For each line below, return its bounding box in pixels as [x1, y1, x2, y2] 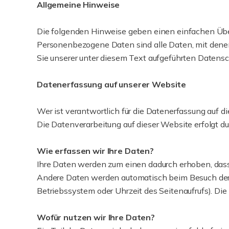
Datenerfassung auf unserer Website [37, 79, 187, 89]
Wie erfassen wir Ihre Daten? [37, 146, 154, 156]
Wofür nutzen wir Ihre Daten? [37, 212, 155, 222]
